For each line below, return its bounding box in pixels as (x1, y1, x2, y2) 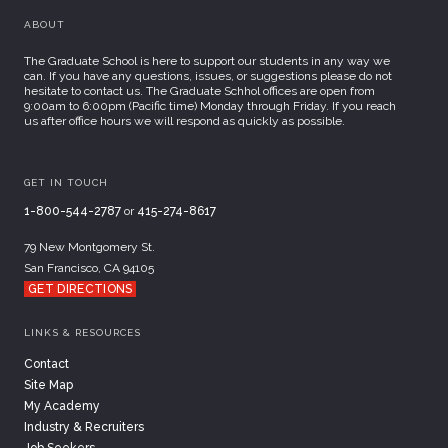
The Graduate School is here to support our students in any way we (24, 53, 390, 68)
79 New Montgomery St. (24, 239, 155, 254)
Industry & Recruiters (24, 419, 144, 434)
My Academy (24, 398, 100, 413)
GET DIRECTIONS (28, 281, 133, 296)
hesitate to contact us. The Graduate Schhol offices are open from (24, 83, 375, 98)
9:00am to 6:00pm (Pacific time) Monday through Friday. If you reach (24, 98, 396, 113)
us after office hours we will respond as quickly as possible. (24, 113, 345, 128)
